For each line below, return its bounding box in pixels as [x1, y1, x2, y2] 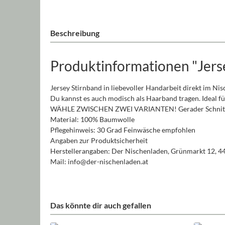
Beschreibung [50, 28, 99, 38]
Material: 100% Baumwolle [50, 115, 136, 124]
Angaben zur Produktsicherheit [50, 136, 148, 145]
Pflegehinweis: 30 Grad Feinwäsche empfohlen [50, 125, 197, 134]
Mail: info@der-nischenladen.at [50, 157, 148, 166]
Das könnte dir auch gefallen [50, 200, 151, 210]
